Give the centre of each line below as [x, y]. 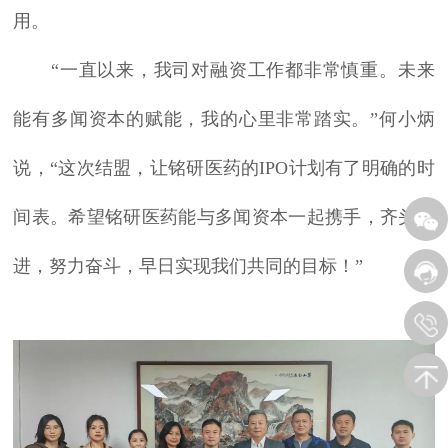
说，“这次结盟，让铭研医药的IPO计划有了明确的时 [224, 168]
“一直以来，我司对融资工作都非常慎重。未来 [224, 70]
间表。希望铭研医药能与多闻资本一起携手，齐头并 [224, 217]
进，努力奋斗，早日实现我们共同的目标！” [188, 266]
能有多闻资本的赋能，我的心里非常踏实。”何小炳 [224, 119]
